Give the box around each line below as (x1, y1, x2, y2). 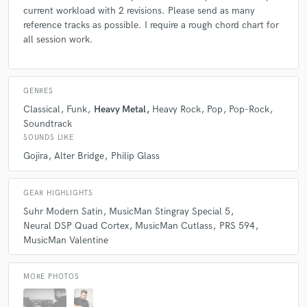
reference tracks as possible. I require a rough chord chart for (23, 19, 279, 32)
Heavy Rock (151, 103, 201, 115)
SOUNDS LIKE (23, 133, 74, 142)
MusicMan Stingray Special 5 (109, 205, 231, 217)
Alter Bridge (54, 150, 105, 162)
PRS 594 (219, 219, 255, 232)
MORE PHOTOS (23, 273, 79, 282)
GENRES (23, 86, 53, 95)
